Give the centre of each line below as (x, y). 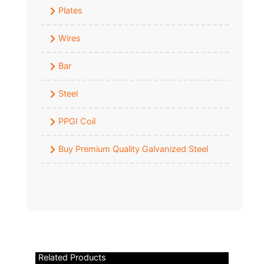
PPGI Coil (77, 122)
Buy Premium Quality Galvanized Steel (133, 149)
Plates (70, 11)
